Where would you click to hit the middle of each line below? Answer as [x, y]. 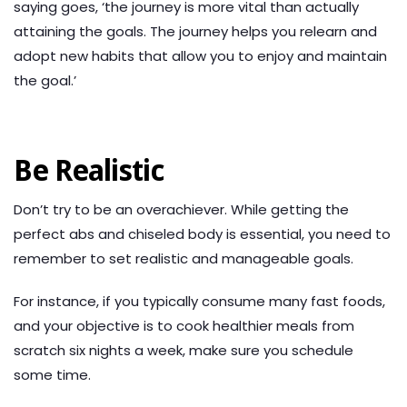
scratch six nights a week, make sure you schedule [184, 351]
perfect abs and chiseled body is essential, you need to [202, 234]
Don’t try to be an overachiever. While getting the [181, 210]
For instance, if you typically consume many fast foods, [199, 302]
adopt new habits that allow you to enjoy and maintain [200, 56]
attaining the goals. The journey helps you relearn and [195, 32]
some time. [52, 375]
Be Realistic [89, 171]
